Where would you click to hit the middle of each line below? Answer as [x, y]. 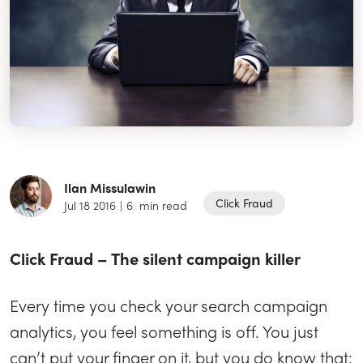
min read [162, 205]
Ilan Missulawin [110, 188]
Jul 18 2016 [90, 205]
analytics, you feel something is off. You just [164, 331]
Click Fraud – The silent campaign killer [155, 258]
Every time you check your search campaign [169, 305]
